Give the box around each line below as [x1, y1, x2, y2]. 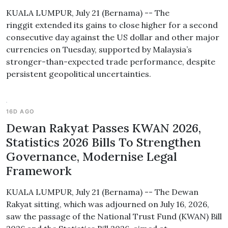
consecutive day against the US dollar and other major [6, 32, 219, 42]
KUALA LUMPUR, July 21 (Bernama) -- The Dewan [6, 187, 198, 197]
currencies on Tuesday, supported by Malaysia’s [6, 44, 192, 54]
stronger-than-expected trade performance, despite [6, 56, 215, 67]
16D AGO [6, 108, 35, 115]
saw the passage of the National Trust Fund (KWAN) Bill [6, 211, 222, 221]
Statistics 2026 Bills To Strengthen [6, 134, 201, 150]
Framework [6, 163, 72, 178]
